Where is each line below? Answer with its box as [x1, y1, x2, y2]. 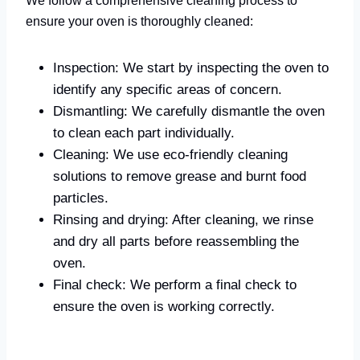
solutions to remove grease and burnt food [53, 168, 306, 184]
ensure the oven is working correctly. [53, 298, 275, 314]
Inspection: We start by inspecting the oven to [53, 59, 329, 76]
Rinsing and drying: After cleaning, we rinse [53, 211, 313, 227]
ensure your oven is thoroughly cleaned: [26, 13, 253, 28]
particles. [53, 190, 108, 206]
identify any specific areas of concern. [53, 81, 282, 97]
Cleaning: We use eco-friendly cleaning [53, 146, 288, 162]
